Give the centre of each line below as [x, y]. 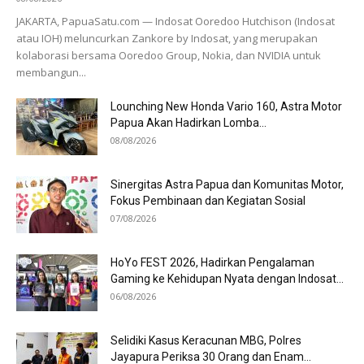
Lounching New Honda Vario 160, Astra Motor [226, 107]
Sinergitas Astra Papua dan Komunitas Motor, [227, 185]
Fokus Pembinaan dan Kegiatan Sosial [208, 201]
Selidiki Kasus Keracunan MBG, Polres [206, 341]
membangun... [51, 73]
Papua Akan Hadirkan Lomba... [188, 123]
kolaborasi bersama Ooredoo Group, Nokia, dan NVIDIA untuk [169, 56]
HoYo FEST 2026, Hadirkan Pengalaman [212, 263]
